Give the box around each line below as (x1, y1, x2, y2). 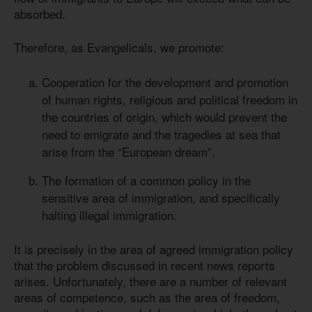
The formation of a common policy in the (42, 171, 251, 189)
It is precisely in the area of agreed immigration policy (14, 240, 293, 258)
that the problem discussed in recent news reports (14, 256, 275, 274)
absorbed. (14, 4, 65, 22)
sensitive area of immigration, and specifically (42, 188, 280, 206)
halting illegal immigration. (42, 205, 180, 224)
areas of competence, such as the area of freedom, (14, 288, 280, 306)
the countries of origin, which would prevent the (42, 107, 287, 125)
